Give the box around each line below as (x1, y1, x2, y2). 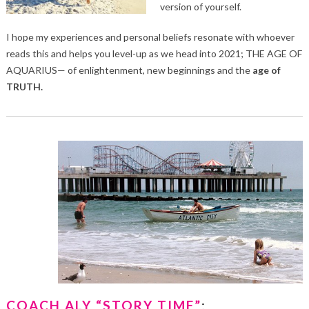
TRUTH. (6, 80, 43, 92)
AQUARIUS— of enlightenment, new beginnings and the (6, 63, 252, 76)
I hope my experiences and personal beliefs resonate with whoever (6, 30, 295, 43)
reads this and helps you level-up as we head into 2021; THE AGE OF (6, 47, 302, 59)
